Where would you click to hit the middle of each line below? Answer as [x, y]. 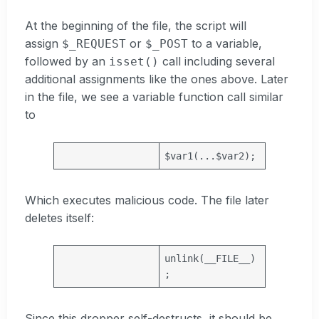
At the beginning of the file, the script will [136, 26]
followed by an [67, 62]
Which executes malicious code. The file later [147, 200]
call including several [217, 62]
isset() [134, 62]
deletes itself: [59, 218]
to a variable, [225, 44]
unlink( [185, 259]
